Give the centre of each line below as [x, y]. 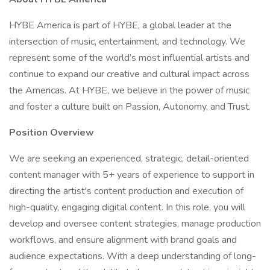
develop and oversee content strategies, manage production [135, 224]
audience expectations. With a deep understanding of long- [133, 256]
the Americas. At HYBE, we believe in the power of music [129, 90]
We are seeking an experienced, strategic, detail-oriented [129, 159]
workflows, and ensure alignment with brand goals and [123, 240]
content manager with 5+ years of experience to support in [132, 175]
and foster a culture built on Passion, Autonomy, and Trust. [130, 107]
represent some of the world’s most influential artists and [129, 58]
